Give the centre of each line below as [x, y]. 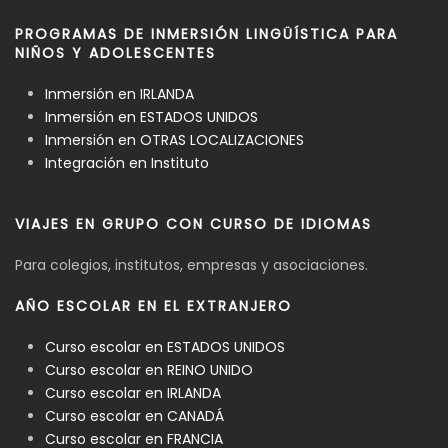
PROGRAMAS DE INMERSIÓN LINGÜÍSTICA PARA [206, 33]
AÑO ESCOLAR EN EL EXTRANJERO [153, 305]
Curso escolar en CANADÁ [134, 415]
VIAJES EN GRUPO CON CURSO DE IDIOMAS [193, 223]
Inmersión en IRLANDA [119, 93]
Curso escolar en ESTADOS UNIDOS [165, 346]
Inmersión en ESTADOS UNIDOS [151, 116]
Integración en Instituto [127, 162]
